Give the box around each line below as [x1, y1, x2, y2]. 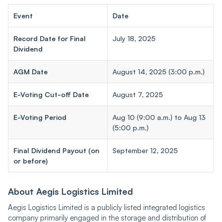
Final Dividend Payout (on [13, 146, 100, 155]
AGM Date [13, 67, 48, 76]
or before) [13, 156, 48, 165]
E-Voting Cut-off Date [13, 90, 89, 99]
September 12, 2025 [112, 146, 178, 155]
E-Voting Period [13, 112, 66, 121]
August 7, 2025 [112, 90, 163, 99]
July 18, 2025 [112, 34, 156, 43]
